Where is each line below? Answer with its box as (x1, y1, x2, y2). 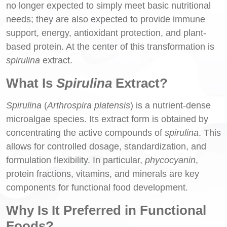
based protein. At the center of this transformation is (6, 41, 214, 52)
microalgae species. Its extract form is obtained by (6, 113, 208, 124)
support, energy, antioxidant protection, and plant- (6, 27, 206, 38)
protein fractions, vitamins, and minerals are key (6, 168, 199, 179)
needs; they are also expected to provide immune (6, 14, 205, 24)
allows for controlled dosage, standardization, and (6, 141, 206, 152)
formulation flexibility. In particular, (6, 155, 145, 165)
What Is (6, 75, 56, 91)
